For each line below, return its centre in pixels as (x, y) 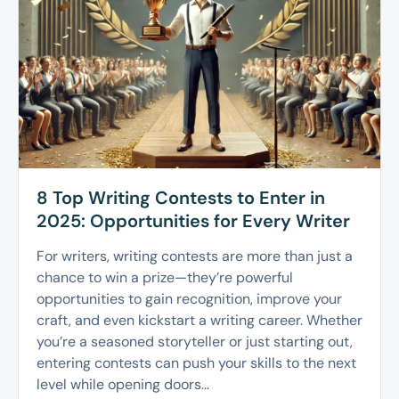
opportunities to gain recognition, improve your (189, 299)
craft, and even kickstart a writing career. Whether (199, 321)
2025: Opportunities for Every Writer (193, 221)
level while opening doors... (123, 385)
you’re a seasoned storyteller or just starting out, (195, 342)
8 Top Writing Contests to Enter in (181, 198)
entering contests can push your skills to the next (196, 363)
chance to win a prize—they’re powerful (165, 278)
